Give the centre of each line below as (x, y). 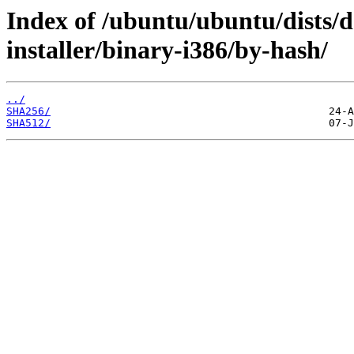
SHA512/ (28, 123)
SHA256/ (28, 111)
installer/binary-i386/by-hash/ (167, 50)
